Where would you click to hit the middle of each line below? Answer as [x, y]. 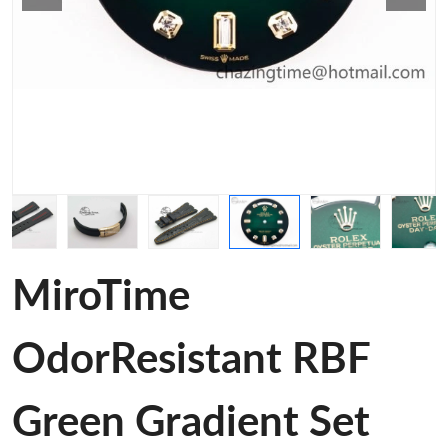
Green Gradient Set [191, 423]
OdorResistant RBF [191, 360]
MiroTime [101, 297]
